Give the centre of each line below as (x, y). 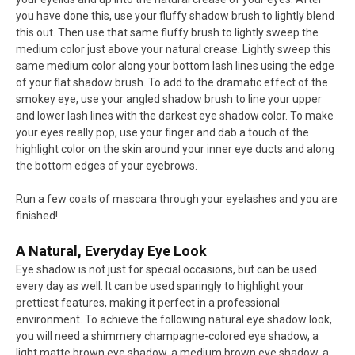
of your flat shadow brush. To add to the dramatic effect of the (172, 82)
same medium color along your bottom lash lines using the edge (175, 65)
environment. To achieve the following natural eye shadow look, (174, 319)
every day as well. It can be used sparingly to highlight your (160, 286)
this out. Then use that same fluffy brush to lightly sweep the (167, 32)
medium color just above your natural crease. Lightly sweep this (174, 49)
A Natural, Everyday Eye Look (111, 250)
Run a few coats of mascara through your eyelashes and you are (177, 198)
